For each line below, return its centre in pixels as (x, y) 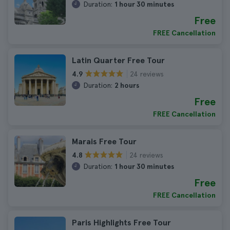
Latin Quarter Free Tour (118, 60)
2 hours (127, 85)
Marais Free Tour (104, 141)
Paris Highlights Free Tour (121, 223)
